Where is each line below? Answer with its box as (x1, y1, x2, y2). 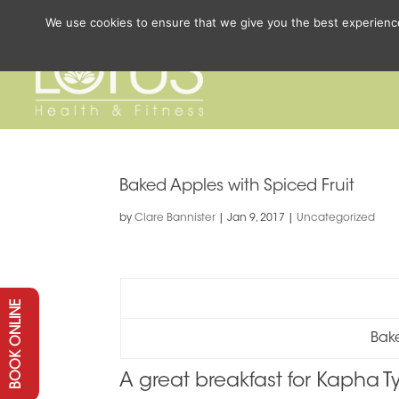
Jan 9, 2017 (227, 213, 286, 224)
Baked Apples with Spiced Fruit (119, 179, 355, 195)
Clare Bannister (134, 213, 216, 224)
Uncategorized (297, 213, 376, 224)
